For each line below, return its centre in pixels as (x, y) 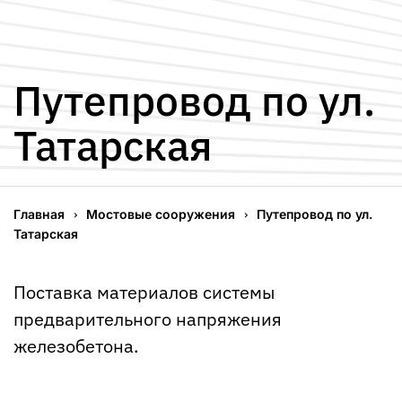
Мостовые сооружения (161, 214)
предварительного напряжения (148, 319)
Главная (39, 214)
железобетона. (76, 346)
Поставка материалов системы (144, 293)
